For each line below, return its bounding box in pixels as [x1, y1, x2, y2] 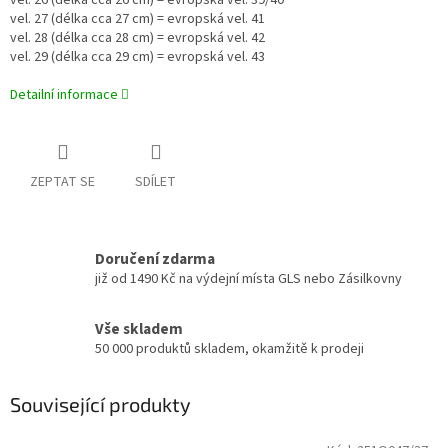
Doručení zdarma [95, 248, 215, 271]
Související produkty [10, 391, 191, 416]
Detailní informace [10, 85, 118, 106]
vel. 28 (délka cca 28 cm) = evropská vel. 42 [10, 28, 265, 49]
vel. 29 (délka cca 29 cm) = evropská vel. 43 [10, 47, 265, 68]
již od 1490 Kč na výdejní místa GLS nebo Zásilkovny [95, 269, 402, 290]
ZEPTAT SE [30, 172, 95, 193]
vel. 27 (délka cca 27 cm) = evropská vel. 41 [10, 9, 265, 30]
